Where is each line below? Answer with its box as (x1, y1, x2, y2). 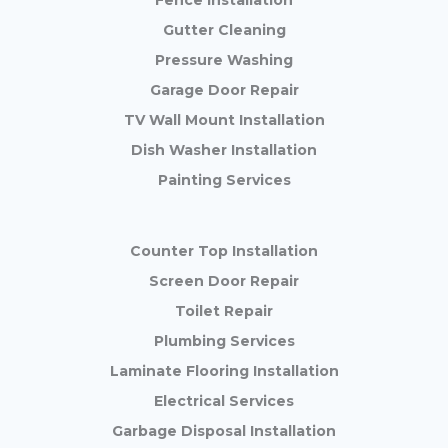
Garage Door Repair (149, 81, 299, 100)
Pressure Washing (155, 51, 293, 70)
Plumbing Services (153, 332, 295, 351)
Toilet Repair (175, 302, 273, 321)
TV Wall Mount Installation (123, 111, 325, 130)
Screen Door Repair (149, 272, 299, 291)
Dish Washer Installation (131, 141, 317, 160)
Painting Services (157, 171, 291, 190)
